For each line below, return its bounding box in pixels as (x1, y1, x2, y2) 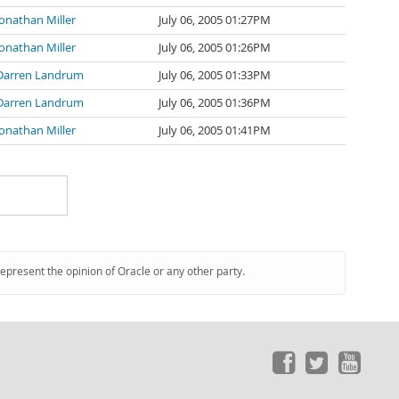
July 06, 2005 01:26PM (159, 40, 271, 55)
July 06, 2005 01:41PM (159, 123, 271, 138)
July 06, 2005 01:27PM (159, 12, 271, 28)
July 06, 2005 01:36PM (159, 95, 271, 110)
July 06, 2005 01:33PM (159, 68, 271, 83)
